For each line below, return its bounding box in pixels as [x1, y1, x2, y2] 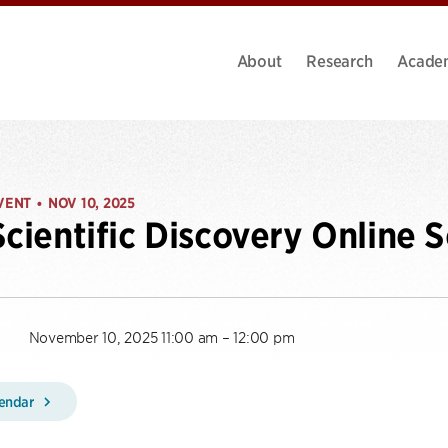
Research [306, 49, 373, 70]
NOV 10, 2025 [47, 194, 135, 212]
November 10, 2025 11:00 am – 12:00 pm [28, 327, 295, 346]
